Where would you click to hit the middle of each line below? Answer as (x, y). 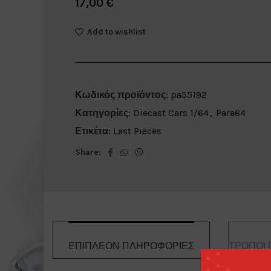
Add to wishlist (116, 31)
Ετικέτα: (93, 131)
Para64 (230, 113)
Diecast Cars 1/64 (171, 113)
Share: (88, 152)
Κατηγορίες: (103, 113)
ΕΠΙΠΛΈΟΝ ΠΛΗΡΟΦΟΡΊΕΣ (131, 246)
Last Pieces (137, 131)
